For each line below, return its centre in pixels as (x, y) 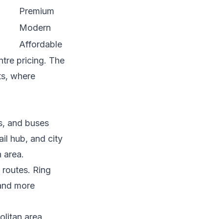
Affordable (41, 44)
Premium (37, 11)
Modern (35, 28)
